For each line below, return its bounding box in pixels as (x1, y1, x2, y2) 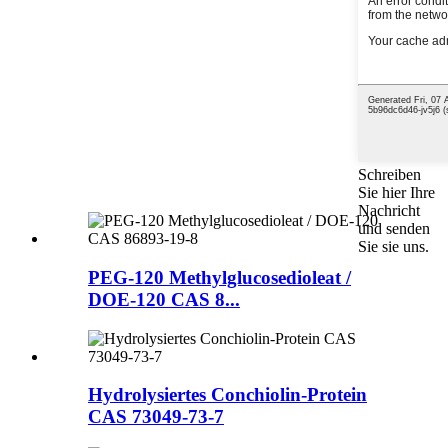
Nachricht (358, 202, 420, 220)
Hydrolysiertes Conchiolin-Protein (88, 384, 367, 406)
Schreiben (358, 166, 421, 184)
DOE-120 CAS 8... (88, 288, 240, 310)
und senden (358, 220, 430, 238)
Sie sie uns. (358, 238, 429, 256)
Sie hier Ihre (358, 184, 435, 202)
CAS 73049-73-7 (88, 406, 224, 428)
